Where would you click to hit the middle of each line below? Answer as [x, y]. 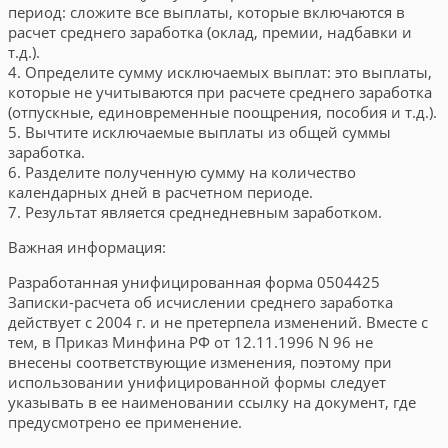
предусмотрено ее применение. [125, 421]
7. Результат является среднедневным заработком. [195, 211]
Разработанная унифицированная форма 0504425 [194, 281]
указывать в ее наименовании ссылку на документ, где [212, 401]
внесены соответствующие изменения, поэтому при [200, 361]
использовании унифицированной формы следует [197, 381]
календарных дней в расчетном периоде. [160, 191]
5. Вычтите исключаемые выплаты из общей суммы [199, 131]
